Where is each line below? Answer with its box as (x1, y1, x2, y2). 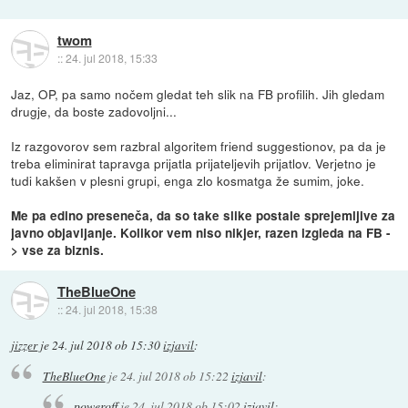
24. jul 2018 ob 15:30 (52, 337, 161, 354)
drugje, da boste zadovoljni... (11, 102, 178, 121)
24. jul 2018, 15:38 (65, 301, 158, 317)
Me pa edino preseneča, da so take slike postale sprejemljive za (11, 207, 396, 225)
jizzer (11, 337, 38, 354)
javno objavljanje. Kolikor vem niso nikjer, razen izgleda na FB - (11, 224, 392, 242)
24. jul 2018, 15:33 (65, 49, 158, 66)
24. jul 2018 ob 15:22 (119, 367, 229, 384)
